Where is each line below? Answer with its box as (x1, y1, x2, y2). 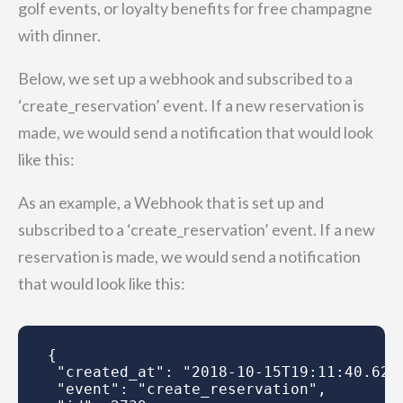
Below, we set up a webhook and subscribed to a (18, 68, 353, 88)
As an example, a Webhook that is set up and (18, 193, 324, 212)
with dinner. (18, 25, 101, 45)
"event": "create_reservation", (48, 381, 327, 398)
